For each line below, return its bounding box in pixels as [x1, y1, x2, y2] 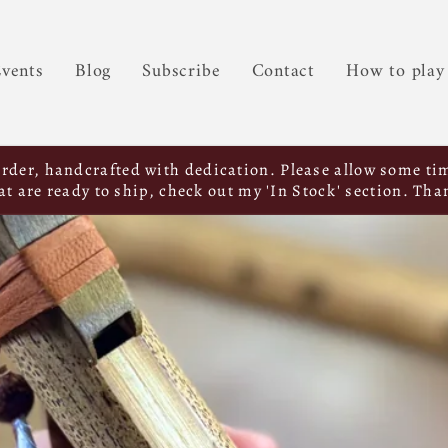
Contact [251, 56, 315, 89]
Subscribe [142, 56, 221, 89]
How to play [346, 56, 445, 89]
